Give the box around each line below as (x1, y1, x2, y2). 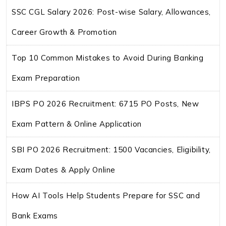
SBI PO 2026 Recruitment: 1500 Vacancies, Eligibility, (12, 144, 211, 154)
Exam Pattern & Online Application (12, 119, 142, 129)
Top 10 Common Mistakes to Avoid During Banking (12, 52, 204, 63)
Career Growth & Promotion (12, 27, 118, 37)
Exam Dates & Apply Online (12, 164, 116, 175)
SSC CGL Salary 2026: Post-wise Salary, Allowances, (12, 7, 211, 17)
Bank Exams (12, 210, 58, 220)
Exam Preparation (12, 73, 80, 83)
